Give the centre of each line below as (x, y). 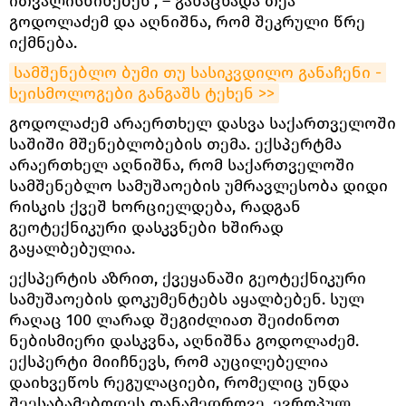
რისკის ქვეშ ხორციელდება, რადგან (155, 206)
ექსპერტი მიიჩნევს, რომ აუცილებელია (169, 361)
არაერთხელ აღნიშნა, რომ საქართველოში (182, 164)
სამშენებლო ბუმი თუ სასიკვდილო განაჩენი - (198, 72)
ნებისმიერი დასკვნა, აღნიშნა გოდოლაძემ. (184, 340)
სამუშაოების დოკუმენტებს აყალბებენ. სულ (187, 299)
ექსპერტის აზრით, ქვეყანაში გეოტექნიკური (188, 278)
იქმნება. (43, 42)
